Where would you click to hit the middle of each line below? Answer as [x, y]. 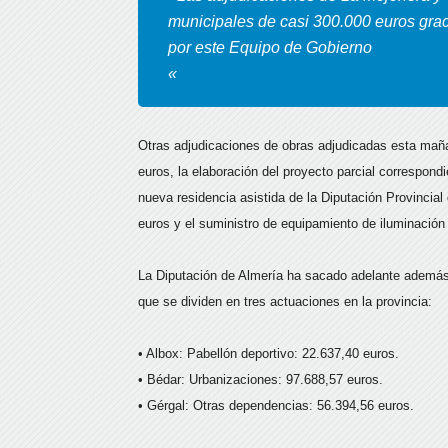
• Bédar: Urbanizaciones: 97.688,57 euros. [260, 379]
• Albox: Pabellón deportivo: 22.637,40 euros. [268, 353]
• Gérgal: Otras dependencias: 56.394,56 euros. [276, 405]
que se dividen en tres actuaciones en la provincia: [285, 301]
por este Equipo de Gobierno [270, 47]
